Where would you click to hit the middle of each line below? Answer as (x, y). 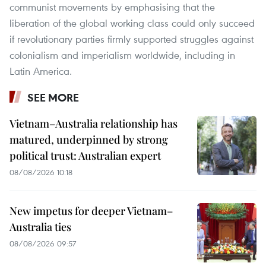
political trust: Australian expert (85, 156)
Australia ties (40, 227)
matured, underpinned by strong (89, 140)
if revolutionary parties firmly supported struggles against (132, 39)
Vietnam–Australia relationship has (94, 124)
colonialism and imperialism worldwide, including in (122, 55)
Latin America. (41, 71)
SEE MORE (53, 98)
